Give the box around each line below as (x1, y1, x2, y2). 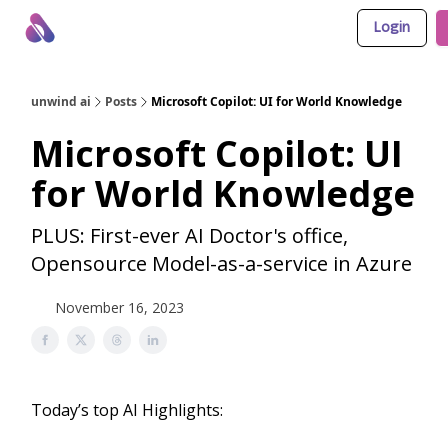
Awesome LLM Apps (149, 23, 265, 37)
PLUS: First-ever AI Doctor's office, (31, 222, 348, 249)
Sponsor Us (281, 23, 349, 37)
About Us (80, 23, 133, 37)
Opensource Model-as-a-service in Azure (31, 250, 412, 277)
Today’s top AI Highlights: (31, 399, 223, 421)
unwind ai (31, 93, 91, 110)
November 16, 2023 (55, 298, 184, 317)
